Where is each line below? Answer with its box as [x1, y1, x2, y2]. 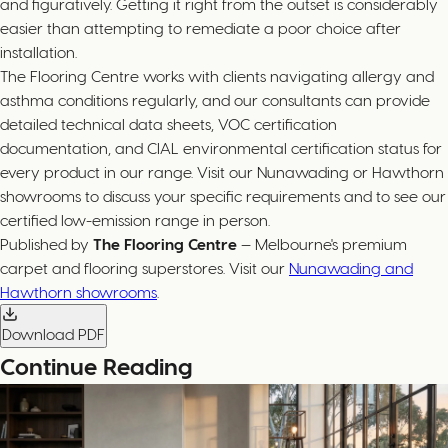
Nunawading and [289, 258, 413, 277]
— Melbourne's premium [237, 234, 407, 253]
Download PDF [2, 324, 105, 343]
